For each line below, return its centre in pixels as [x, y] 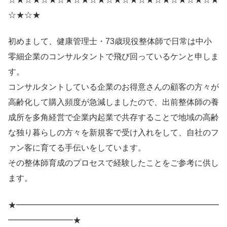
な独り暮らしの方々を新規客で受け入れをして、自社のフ [113, 133]
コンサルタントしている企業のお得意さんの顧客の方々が [113, 87]
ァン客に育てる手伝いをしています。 [77, 148]
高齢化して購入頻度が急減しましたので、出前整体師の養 [113, 102]
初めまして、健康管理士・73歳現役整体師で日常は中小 [110, 42]
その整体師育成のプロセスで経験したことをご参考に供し [113, 163]
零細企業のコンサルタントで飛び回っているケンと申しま [113, 57]
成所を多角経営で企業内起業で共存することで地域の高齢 [113, 118]
